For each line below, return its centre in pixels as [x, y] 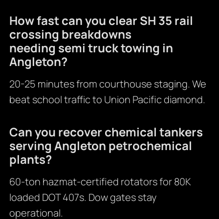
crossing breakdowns [70, 34]
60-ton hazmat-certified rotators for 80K [100, 182]
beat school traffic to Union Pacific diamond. [107, 100]
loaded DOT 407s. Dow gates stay [83, 197]
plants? [30, 159]
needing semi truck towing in [91, 48]
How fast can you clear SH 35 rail [101, 21]
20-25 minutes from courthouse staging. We [108, 84]
